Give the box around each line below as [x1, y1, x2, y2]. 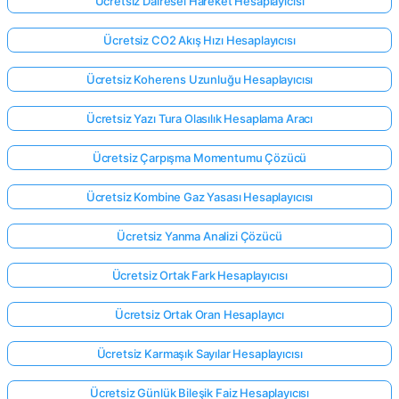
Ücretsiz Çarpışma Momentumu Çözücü [92, 150, 307, 165]
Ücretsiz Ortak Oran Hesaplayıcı [114, 306, 285, 322]
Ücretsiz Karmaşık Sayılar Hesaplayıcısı [96, 346, 303, 361]
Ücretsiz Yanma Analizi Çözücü [117, 228, 282, 243]
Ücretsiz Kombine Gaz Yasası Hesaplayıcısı [85, 189, 313, 204]
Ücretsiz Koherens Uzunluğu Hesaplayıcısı [85, 71, 313, 86]
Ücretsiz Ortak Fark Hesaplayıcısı [111, 267, 288, 282]
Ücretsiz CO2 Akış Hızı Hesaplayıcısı [103, 32, 296, 47]
